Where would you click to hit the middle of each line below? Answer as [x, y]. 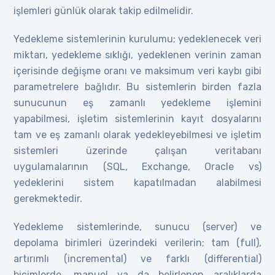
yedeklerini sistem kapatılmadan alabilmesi [137, 182]
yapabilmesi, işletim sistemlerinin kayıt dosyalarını [137, 118]
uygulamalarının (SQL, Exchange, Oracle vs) [137, 166]
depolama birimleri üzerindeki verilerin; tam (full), [137, 242]
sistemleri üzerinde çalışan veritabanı [137, 150]
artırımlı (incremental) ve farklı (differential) [137, 258]
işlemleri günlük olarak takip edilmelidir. [104, 10]
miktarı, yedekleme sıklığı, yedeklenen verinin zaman [137, 55]
